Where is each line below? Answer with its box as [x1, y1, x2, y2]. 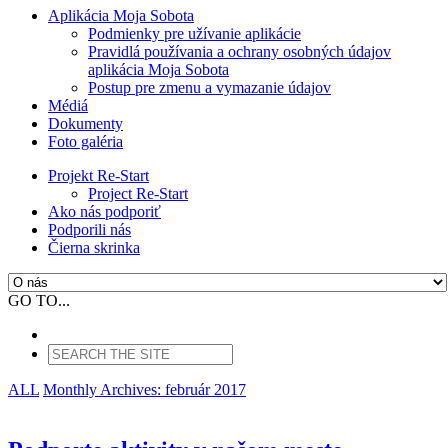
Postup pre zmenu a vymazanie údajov [88, 79, 331, 96]
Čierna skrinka [48, 239, 140, 256]
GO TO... [8, 292, 70, 309]
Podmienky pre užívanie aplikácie [88, 25, 301, 42]
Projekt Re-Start [48, 167, 149, 184]
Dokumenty [48, 115, 123, 132]
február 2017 [165, 381, 246, 398]
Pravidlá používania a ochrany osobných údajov [88, 43, 391, 60]
